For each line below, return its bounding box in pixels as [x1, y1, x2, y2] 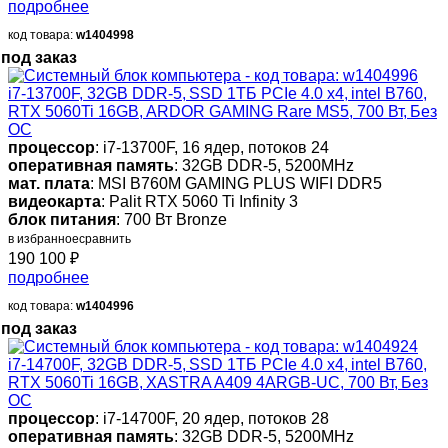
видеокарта [8, 193, 101, 211]
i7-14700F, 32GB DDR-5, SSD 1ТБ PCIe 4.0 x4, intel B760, [8, 356, 427, 374]
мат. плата [8, 175, 90, 193]
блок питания [8, 211, 116, 229]
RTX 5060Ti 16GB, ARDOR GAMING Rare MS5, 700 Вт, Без [8, 103, 437, 121]
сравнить [79, 232, 131, 247]
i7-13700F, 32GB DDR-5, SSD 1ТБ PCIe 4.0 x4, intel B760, [8, 85, 427, 103]
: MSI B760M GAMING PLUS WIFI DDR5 [90, 175, 382, 193]
